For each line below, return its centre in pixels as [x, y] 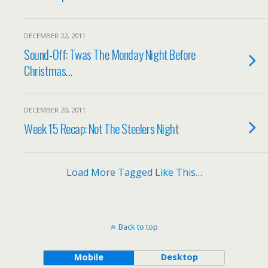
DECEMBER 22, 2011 [55, 36]
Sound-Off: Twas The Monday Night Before [110, 54]
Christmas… [48, 70]
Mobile [89, 257]
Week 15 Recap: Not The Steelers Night [101, 128]
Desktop [179, 257]
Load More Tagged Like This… [134, 172]
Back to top [138, 227]
